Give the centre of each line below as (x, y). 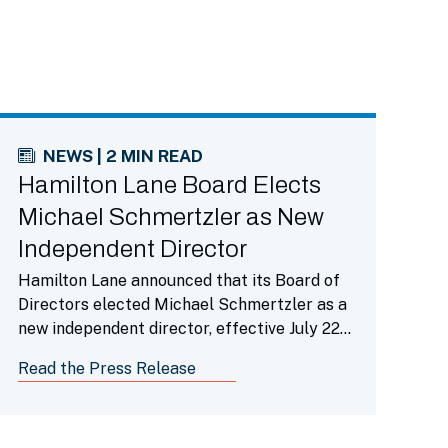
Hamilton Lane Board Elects (169, 185)
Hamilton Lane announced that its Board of (178, 280)
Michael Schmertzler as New (170, 217)
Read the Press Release (106, 368)
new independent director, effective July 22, (180, 328)
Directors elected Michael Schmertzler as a (182, 304)
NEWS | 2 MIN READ (122, 156)
